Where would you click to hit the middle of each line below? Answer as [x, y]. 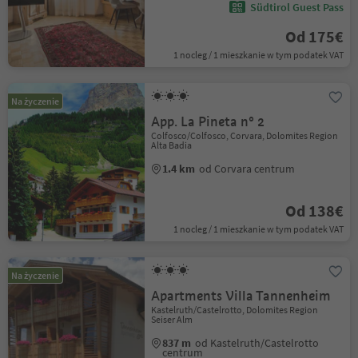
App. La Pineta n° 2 [208, 122]
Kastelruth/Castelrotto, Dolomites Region [235, 310]
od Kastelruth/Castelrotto [257, 343]
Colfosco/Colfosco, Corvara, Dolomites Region [245, 135]
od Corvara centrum [247, 169]
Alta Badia [172, 145]
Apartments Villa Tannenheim [241, 296]
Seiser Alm [172, 319]
